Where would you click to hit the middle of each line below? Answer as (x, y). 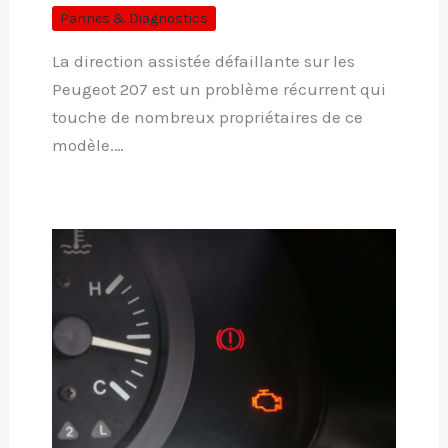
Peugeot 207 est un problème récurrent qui (218, 89)
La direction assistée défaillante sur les (203, 61)
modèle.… (87, 145)
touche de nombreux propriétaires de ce (207, 117)
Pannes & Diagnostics (133, 19)
